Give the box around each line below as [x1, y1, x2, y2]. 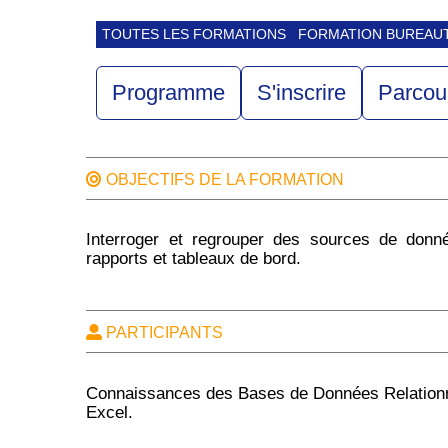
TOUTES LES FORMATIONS [102, 26, 287, 42]
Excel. [86, 401, 134, 422]
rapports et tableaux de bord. [86, 248, 302, 269]
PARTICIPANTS [102, 324, 224, 342]
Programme [112, 79, 226, 105]
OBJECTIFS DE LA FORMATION [102, 171, 345, 189]
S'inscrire [257, 79, 347, 105]
